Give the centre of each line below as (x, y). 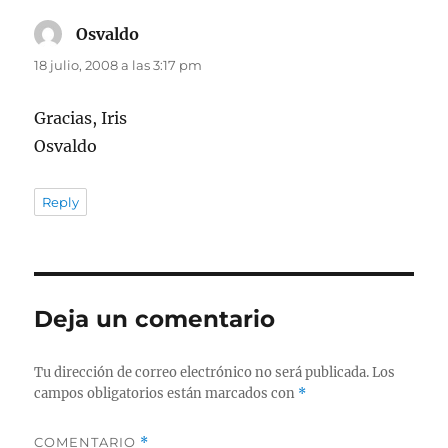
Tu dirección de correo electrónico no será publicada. (202, 373)
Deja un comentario (155, 319)
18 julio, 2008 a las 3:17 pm (118, 65)
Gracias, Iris (81, 118)
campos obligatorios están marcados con (166, 394)
